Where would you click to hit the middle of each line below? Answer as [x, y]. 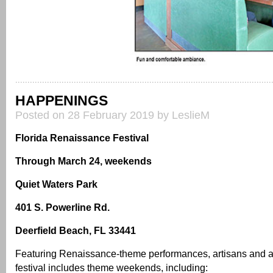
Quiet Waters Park [56, 184]
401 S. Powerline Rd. [62, 207]
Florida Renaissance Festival [82, 138]
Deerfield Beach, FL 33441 [76, 231]
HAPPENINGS [62, 101]
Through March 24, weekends [83, 161]
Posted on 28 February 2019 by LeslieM [112, 115]
